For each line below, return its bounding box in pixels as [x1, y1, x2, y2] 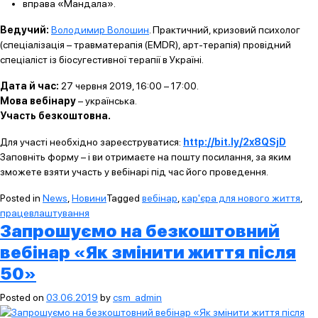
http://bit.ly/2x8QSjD [183, 136, 286, 148]
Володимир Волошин [51, 24, 149, 35]
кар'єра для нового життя [182, 192, 300, 204]
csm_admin [113, 292, 162, 303]
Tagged [106, 192, 142, 204]
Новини [72, 192, 106, 204]
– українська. [76, 95, 137, 106]
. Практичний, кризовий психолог [149, 24, 300, 35]
